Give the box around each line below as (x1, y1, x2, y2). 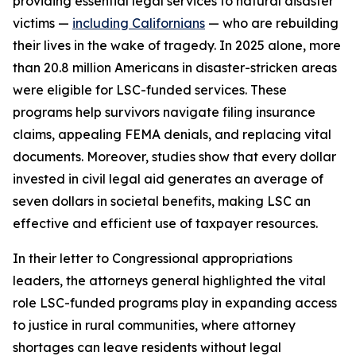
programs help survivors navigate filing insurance (13, 104, 315, 120)
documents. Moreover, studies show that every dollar (13, 149, 336, 164)
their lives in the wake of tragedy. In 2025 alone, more (13, 37, 341, 53)
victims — (13, 15, 72, 31)
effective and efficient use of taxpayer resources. (13, 215, 318, 231)
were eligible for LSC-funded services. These (13, 82, 287, 98)
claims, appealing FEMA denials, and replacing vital (13, 126, 331, 142)
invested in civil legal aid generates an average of (13, 171, 323, 187)
